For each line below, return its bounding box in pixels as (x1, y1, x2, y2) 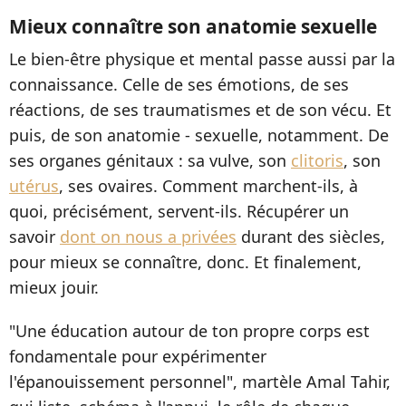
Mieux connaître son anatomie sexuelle (9, 14, 377, 40)
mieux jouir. (9, 276, 99, 299)
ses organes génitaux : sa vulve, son (9, 150, 291, 172)
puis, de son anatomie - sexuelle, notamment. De (9, 124, 389, 147)
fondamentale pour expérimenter (9, 345, 266, 368)
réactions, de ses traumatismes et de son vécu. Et (9, 99, 391, 121)
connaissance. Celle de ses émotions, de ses (9, 73, 349, 96)
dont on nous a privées (60, 226, 237, 248)
